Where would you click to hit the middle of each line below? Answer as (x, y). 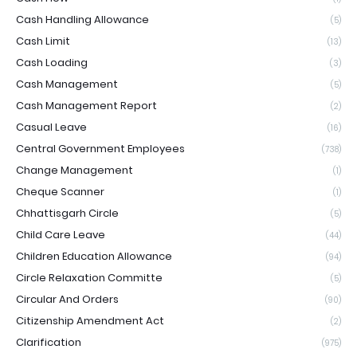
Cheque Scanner (60, 191)
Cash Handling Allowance (82, 19)
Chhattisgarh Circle (67, 213)
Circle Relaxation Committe (89, 277)
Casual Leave (51, 127)
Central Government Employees (100, 148)
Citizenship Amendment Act (90, 320)
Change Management (75, 170)
